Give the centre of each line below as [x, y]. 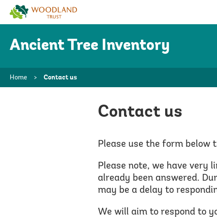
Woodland [26, 9]
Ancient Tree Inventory [90, 46]
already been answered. [149, 178]
